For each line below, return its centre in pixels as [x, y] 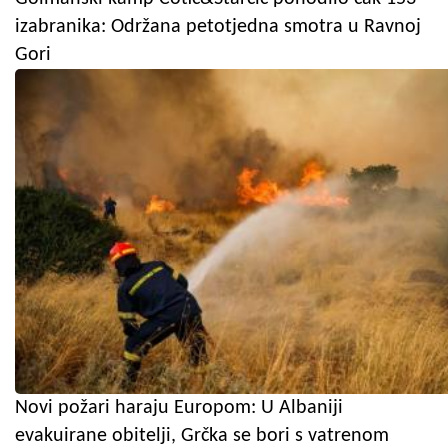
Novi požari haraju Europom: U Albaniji [179, 407]
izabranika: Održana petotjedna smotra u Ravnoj [218, 26]
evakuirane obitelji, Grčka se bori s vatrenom [202, 435]
